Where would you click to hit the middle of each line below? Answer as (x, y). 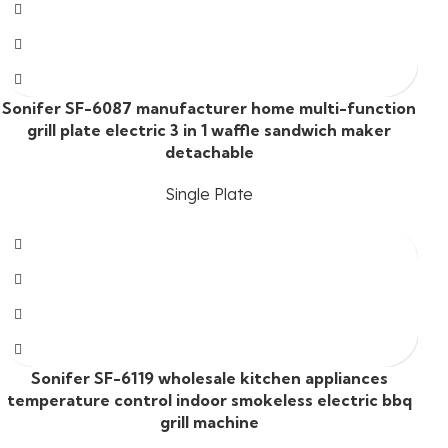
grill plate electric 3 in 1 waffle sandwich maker (209, 130)
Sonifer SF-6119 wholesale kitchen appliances (209, 378)
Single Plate (209, 194)
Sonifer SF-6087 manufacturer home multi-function (209, 108)
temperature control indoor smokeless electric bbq (209, 400)
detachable (209, 152)
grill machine (209, 422)
